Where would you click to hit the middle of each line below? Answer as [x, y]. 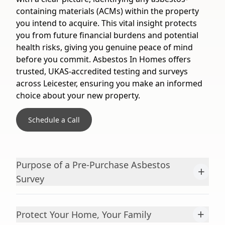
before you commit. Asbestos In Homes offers [103, 59]
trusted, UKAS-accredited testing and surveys [102, 71]
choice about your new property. [78, 95]
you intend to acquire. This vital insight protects [106, 23]
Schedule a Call [54, 120]
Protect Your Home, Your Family [84, 214]
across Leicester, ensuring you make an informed [109, 83]
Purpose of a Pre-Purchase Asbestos [93, 165]
